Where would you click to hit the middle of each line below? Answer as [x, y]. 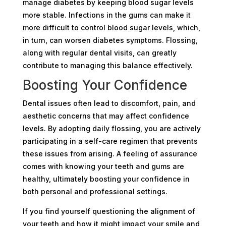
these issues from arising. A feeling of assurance [110, 153]
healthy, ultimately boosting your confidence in [106, 179]
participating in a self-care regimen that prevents [110, 141]
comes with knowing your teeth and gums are [103, 166]
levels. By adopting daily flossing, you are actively [111, 128]
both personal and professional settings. [95, 191]
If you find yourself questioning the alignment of [109, 211]
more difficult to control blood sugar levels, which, [111, 27]
